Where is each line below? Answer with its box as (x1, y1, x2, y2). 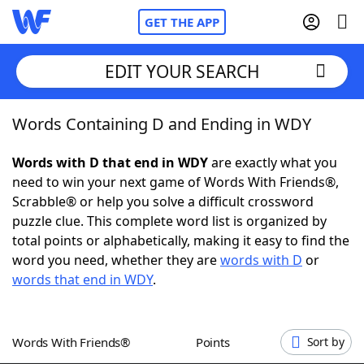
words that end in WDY (12, 271, 153, 288)
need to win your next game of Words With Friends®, (12, 173, 339, 191)
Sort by (306, 334, 344, 349)
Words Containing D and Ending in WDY (12, 113, 311, 135)
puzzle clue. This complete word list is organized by (12, 212, 327, 230)
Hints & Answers (169, 292, 271, 310)
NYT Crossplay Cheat (45, 202, 171, 220)
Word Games (45, 336, 128, 354)
